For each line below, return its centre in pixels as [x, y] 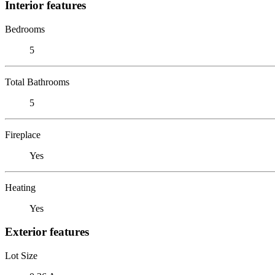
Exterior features [47, 232]
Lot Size [21, 255]
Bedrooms [25, 29]
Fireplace [23, 134]
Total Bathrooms [37, 82]
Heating [20, 187]
